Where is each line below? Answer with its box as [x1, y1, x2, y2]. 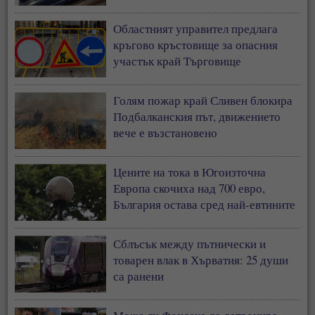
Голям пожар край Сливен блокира [113, 92, 293, 109]
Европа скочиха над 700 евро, [113, 180, 266, 197]
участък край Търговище [113, 53, 242, 70]
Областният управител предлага [113, 20, 278, 37]
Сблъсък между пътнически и [113, 236, 266, 252]
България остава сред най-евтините [113, 196, 296, 213]
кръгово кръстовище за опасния [113, 37, 278, 53]
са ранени [113, 268, 165, 285]
